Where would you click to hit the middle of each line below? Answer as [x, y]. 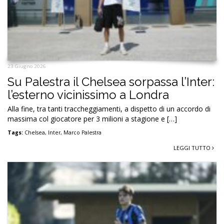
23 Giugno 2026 [27, 66]
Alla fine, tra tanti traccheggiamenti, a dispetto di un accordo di [109, 108]
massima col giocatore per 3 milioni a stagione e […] [92, 118]
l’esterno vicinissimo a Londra [88, 94]
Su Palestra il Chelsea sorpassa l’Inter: [111, 81]
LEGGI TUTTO [193, 147]
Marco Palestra [82, 132]
